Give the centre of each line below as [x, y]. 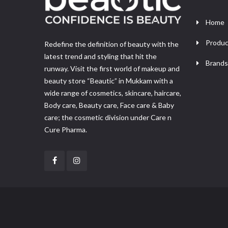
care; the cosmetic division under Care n [108, 118]
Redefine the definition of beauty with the [111, 44]
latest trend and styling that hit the [101, 56]
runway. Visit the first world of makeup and [112, 69]
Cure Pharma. [66, 130]
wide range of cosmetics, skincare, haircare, [113, 93]
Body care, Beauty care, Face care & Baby [109, 105]
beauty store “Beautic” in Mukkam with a [109, 81]
